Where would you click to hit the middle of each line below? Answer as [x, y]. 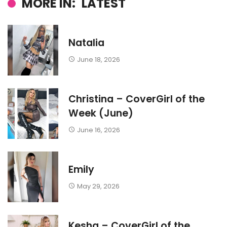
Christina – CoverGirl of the [137, 99]
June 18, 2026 [98, 59]
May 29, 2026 [98, 186]
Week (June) [101, 113]
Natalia [86, 43]
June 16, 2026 [98, 130]
